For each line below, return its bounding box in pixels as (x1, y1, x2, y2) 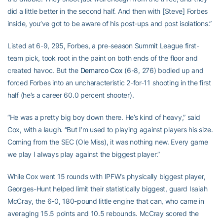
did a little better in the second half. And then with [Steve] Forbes (7, 7, 208, 15)
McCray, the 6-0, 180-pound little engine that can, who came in (7, 197, 204, 205)
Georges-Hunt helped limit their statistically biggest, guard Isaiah (7, 184, 208, 193)
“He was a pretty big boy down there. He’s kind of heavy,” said (7, 113, 200, 121)
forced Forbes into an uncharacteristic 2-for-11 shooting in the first (7, 78, 211, 87)
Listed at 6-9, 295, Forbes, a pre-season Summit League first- (7, 41, 199, 50)
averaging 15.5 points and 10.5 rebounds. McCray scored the (7, 209, 199, 218)
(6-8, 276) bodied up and (122, 66, 204, 74)
